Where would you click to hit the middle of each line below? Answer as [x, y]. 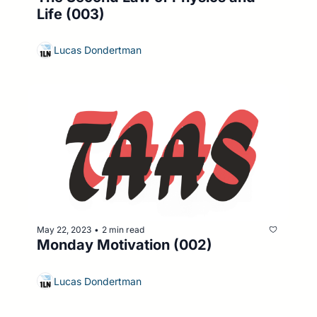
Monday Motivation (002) [125, 245]
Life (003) [71, 14]
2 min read [123, 229]
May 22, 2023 [64, 229]
